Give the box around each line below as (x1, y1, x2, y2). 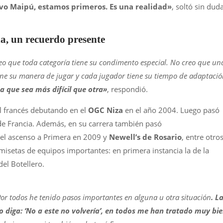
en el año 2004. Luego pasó (123, 105, 220, 115)
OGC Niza (88, 105, 123, 115)
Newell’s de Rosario (109, 132, 182, 142)
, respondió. (107, 84, 148, 94)
